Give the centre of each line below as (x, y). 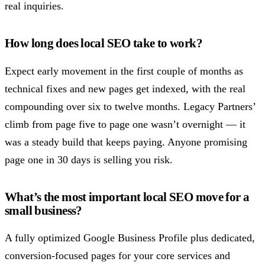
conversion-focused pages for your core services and (117, 256)
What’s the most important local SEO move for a (127, 196)
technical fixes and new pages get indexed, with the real (125, 88)
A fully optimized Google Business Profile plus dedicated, (130, 238)
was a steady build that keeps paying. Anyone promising (126, 142)
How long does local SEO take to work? (104, 43)
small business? (43, 210)
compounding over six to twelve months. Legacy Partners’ (130, 106)
